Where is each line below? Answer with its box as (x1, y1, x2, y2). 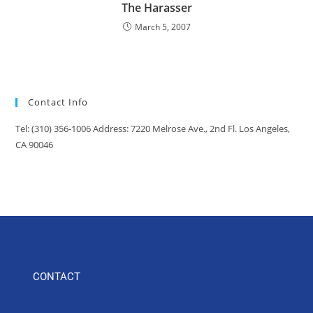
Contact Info (28, 96, 89, 108)
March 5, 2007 (134, 21, 191, 33)
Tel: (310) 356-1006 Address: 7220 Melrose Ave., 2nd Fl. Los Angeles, (15, 122, 291, 135)
